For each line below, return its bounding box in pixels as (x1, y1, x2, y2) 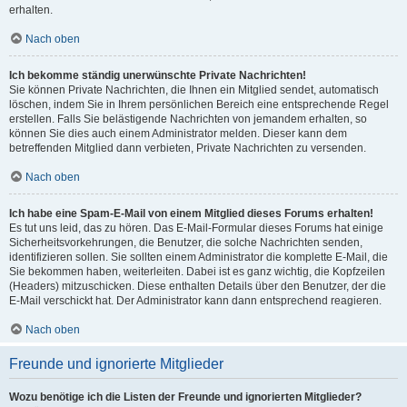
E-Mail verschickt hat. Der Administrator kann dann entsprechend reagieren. (9, 294, 382, 307)
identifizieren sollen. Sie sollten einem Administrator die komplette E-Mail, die (9, 251, 388, 263)
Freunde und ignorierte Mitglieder (9, 356, 223, 372)
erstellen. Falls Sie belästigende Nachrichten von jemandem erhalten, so (9, 113, 367, 125)
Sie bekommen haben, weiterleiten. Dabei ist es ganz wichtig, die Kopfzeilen (9, 265, 385, 278)
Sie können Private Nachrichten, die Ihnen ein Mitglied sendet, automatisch (9, 84, 379, 96)
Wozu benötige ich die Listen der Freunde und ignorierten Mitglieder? (9, 391, 362, 403)
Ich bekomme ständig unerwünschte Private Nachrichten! (9, 69, 306, 82)
